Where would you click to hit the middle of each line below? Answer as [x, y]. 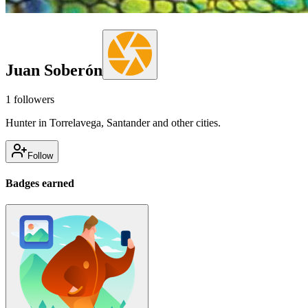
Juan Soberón [54, 70]
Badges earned [40, 184]
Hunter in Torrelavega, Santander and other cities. [113, 122]
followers [33, 99]
